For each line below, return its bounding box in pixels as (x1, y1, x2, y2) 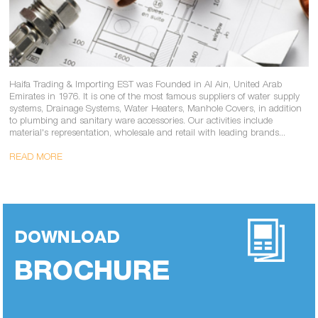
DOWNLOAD (14, 230, 120, 248)
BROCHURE (14, 260, 170, 287)
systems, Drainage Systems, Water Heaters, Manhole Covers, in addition (9, 104, 302, 114)
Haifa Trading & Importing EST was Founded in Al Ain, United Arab (9, 80, 282, 90)
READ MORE (9, 153, 62, 163)
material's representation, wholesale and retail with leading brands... (9, 128, 285, 138)
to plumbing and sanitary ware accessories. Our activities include (9, 116, 273, 126)
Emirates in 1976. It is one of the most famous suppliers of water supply (9, 92, 300, 102)
